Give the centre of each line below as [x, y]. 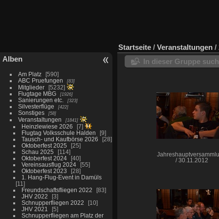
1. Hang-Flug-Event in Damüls [61, 177]
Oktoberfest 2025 [44, 145]
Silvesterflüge [36, 106]
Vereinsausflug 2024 [49, 164]
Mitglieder [31, 87]
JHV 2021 [34, 209]
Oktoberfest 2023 [44, 171]
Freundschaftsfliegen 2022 [57, 190]
